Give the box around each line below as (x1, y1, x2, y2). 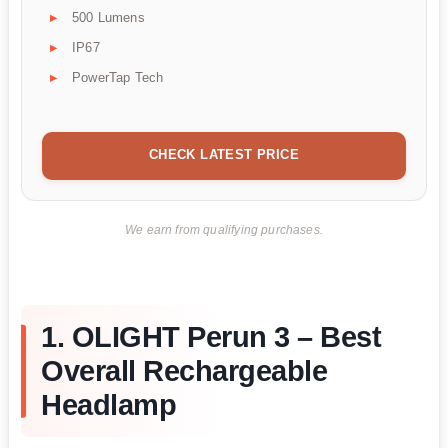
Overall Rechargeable (41, 355, 327, 388)
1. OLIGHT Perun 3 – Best (41, 321, 381, 354)
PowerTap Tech (72, 69, 164, 85)
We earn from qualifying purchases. (125, 223, 323, 236)
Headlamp (41, 389, 176, 422)
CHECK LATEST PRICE (148, 146, 300, 162)
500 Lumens (72, 9, 145, 25)
